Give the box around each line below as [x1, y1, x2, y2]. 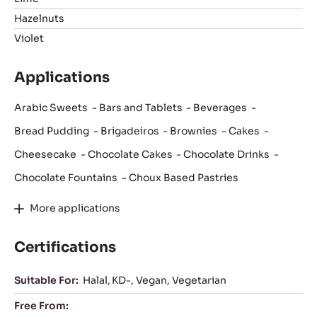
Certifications [14, 238, 116, 257]
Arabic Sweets [14, 101, 88, 115]
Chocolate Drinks [183, 148, 270, 161]
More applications [30, 202, 120, 215]
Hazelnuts [14, 12, 64, 25]
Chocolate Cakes [87, 148, 173, 161]
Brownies [170, 125, 218, 138]
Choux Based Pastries [128, 171, 238, 185]
